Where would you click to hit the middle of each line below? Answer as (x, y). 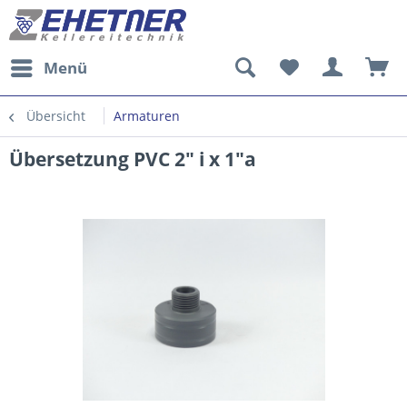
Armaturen (147, 116)
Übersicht (56, 116)
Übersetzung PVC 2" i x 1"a (133, 159)
